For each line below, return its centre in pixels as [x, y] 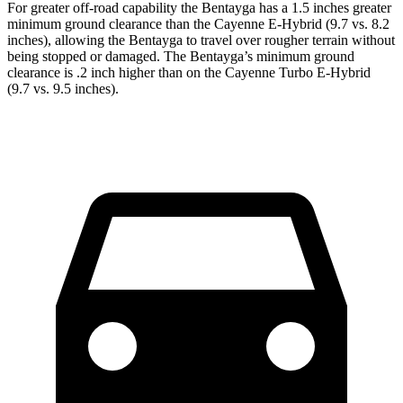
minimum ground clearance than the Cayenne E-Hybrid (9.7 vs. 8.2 [198, 23]
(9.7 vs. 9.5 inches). [63, 88]
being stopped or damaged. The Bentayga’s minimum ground [181, 56]
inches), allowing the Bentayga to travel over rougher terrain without [201, 40]
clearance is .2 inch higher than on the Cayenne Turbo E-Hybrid [189, 72]
